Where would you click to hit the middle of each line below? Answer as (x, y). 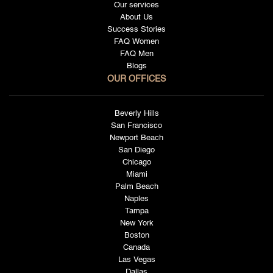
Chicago (136, 162)
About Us (136, 17)
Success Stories (136, 29)
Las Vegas (136, 260)
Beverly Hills (136, 113)
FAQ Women (136, 41)
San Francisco (136, 126)
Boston (136, 235)
